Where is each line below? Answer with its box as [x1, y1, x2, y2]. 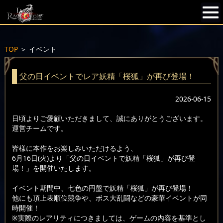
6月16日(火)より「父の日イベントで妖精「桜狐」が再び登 [11, 153, 195, 163]
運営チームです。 [11, 123, 68, 133]
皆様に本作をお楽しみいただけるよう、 [11, 143, 137, 153]
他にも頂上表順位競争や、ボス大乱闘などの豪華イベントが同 [11, 193, 207, 203]
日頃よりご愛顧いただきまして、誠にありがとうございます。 [11, 113, 207, 123]
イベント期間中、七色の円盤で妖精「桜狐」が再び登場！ [11, 183, 193, 193]
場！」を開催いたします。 [11, 163, 96, 173]
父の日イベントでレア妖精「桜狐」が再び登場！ [19, 70, 195, 82]
